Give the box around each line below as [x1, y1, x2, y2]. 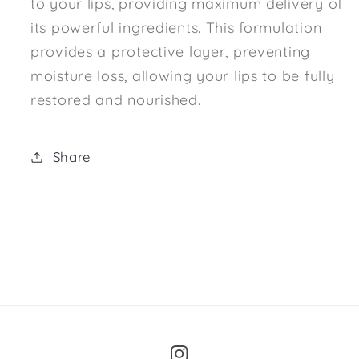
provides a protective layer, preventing [30, 42, 311, 61]
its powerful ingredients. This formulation [30, 18, 322, 37]
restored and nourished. [30, 90, 201, 109]
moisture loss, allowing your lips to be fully [30, 66, 335, 85]
